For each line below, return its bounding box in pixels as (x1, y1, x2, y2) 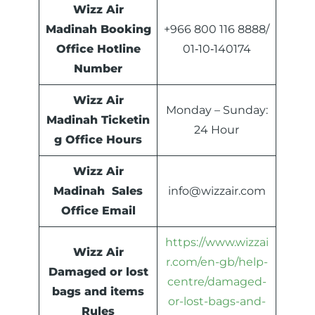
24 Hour (194, 123, 239, 137)
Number (74, 62, 122, 76)
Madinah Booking (45, 22, 151, 37)
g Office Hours (54, 133, 142, 147)
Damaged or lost (48, 265, 148, 279)
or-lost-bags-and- (167, 295, 266, 309)
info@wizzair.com (167, 184, 266, 198)
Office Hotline (56, 42, 141, 56)
